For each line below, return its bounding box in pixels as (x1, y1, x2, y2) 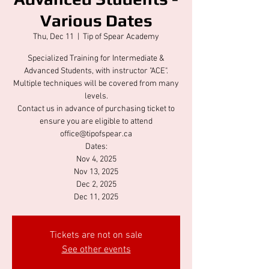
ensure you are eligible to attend (40, 116, 153, 127)
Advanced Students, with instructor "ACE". (24, 65, 168, 76)
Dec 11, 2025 (74, 192, 118, 202)
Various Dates (40, 10, 153, 30)
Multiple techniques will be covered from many (13, 78, 179, 89)
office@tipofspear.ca (60, 128, 132, 139)
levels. (84, 91, 108, 101)
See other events (61, 243, 131, 256)
